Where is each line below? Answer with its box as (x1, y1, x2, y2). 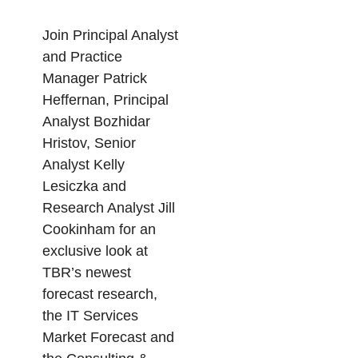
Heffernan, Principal (42, 92, 169, 109)
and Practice (42, 49, 122, 66)
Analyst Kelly (42, 157, 125, 173)
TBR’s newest (42, 265, 131, 281)
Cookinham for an (42, 221, 156, 238)
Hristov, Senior (42, 135, 136, 152)
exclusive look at (42, 243, 148, 260)
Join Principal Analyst (42, 27, 178, 44)
